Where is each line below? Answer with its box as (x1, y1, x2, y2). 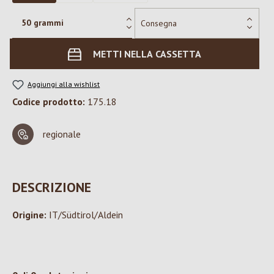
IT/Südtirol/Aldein (46, 209, 123, 221)
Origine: (12, 209, 46, 221)
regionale (43, 128, 81, 141)
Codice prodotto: (12, 95, 87, 108)
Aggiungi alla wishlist (28, 80, 100, 89)
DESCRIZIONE (12, 179, 91, 196)
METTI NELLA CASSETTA (93, 48, 201, 60)
